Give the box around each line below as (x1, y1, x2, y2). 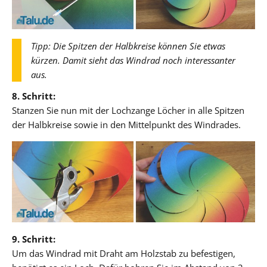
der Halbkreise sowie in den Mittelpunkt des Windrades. (12, 118, 241, 131)
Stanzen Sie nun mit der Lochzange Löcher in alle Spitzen (12, 104, 244, 116)
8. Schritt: (12, 89, 55, 102)
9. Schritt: (12, 232, 55, 245)
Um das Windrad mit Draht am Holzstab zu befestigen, (12, 247, 235, 259)
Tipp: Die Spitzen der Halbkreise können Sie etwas (31, 39, 225, 52)
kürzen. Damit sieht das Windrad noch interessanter (31, 54, 235, 66)
